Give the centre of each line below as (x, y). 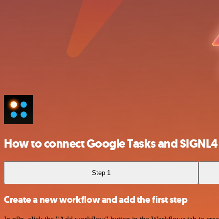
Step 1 (101, 173)
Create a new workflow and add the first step (96, 200)
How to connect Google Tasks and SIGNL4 (111, 143)
